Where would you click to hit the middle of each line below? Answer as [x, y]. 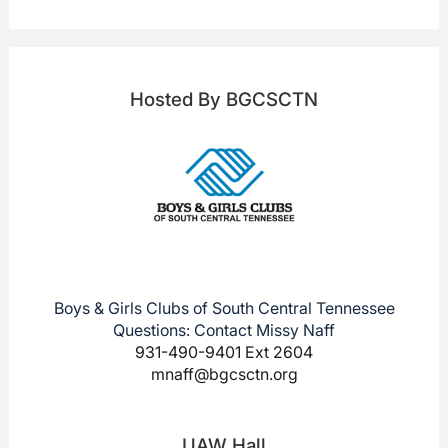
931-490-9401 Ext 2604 [224, 352]
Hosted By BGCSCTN [224, 100]
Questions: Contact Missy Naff [224, 330]
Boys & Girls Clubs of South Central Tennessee [224, 308]
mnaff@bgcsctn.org [224, 374]
